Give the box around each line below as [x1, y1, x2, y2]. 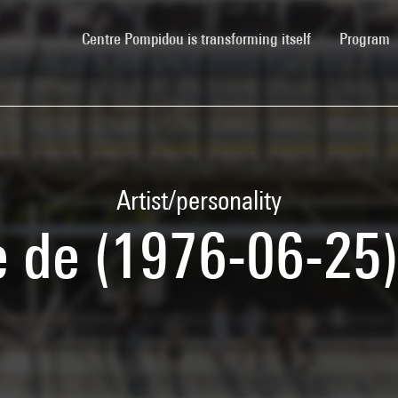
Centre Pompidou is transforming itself [82, 28, 311, 48]
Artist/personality [116, 185, 282, 215]
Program [339, 28, 394, 48]
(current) [310, 28, 362, 47]
